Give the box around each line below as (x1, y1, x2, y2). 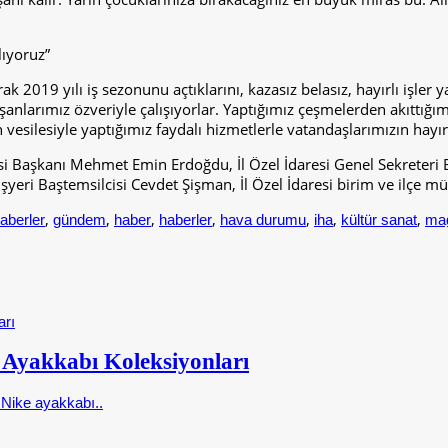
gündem (53, 211, 106, 229)
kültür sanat (341, 211, 417, 229)
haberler (159, 211, 212, 229)
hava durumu (220, 211, 306, 229)
